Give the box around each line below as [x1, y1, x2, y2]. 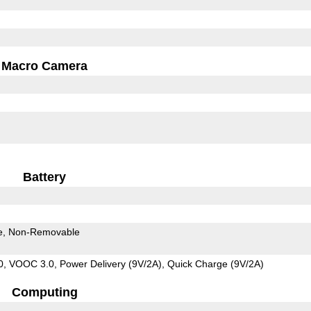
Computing [11, 285, 78, 299]
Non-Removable [8, 226, 80, 237]
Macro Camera [1, 58, 88, 73]
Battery [23, 169, 67, 184]
